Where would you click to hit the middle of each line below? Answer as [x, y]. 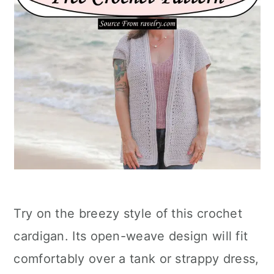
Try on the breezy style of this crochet [128, 213]
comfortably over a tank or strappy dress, [136, 259]
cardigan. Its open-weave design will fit [131, 236]
